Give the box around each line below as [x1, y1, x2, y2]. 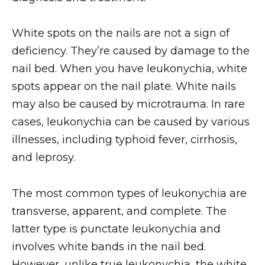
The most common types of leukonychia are [12, 186, 247, 200]
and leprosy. [12, 151, 75, 164]
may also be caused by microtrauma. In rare [12, 98, 245, 111]
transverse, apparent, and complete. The [12, 204, 227, 218]
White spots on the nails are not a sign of [12, 27, 230, 40]
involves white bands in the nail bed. [12, 240, 206, 253]
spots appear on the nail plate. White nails [12, 80, 236, 93]
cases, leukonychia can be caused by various [12, 115, 250, 129]
